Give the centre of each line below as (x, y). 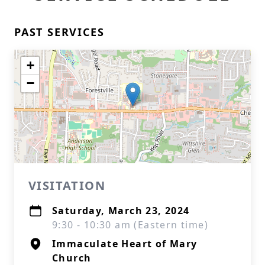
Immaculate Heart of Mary (125, 244)
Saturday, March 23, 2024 (121, 211)
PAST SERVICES (59, 32)
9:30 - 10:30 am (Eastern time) (130, 225)
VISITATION (67, 185)
